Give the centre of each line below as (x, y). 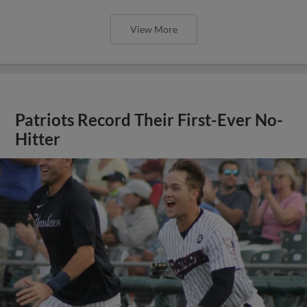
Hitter (38, 139)
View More (153, 29)
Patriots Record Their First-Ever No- (149, 120)
